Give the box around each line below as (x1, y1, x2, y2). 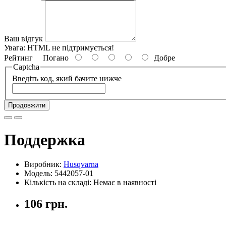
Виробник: (24, 160, 64, 169)
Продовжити (8, 101, 45, 109)
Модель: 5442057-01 (24, 169, 93, 178)
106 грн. (24, 197, 68, 211)
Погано (33, 53, 73, 62)
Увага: (4, 43, 27, 52)
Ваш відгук (4, 34, 43, 43)
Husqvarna (64, 160, 98, 169)
